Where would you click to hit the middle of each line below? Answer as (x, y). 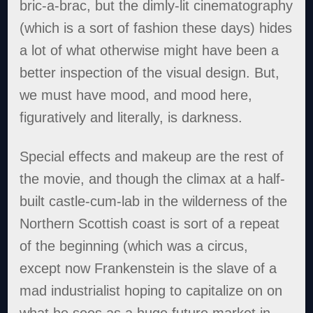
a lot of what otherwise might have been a (150, 50)
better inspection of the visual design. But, (150, 72)
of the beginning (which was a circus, (134, 246)
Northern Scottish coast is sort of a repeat (150, 223)
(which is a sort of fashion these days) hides (156, 28)
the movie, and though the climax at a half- (153, 179)
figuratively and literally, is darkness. (131, 117)
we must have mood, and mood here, (136, 95)
